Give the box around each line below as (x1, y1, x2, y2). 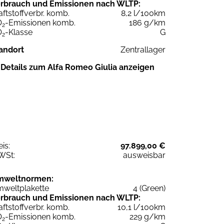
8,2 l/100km (121, 8, 165, 18)
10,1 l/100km (117, 202, 165, 212)
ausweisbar (123, 150, 165, 160)
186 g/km (129, 18, 165, 28)
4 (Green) (133, 183, 165, 193)
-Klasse (5, 27, 32, 37)
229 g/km (129, 212, 165, 222)
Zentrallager (120, 45, 165, 55)
